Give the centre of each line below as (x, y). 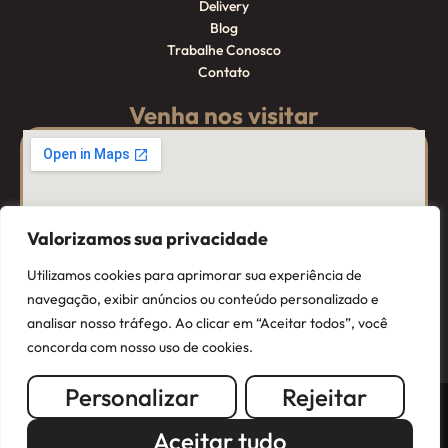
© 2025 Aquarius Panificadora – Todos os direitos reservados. (224, 413)
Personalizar (131, 397)
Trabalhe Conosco (224, 50)
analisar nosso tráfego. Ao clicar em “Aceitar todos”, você (207, 323)
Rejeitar (325, 397)
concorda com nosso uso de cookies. (140, 347)
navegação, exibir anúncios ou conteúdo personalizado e (203, 299)
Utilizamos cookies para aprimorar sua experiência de (194, 275)
